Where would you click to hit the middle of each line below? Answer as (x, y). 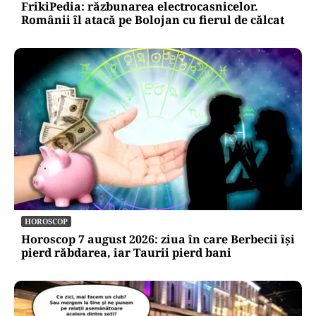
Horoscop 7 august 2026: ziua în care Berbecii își (158, 239)
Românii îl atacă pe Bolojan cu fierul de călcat (153, 20)
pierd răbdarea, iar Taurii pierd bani (126, 252)
